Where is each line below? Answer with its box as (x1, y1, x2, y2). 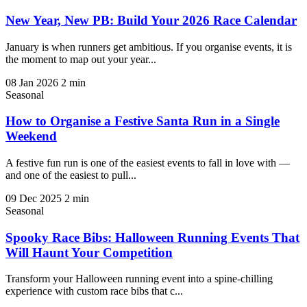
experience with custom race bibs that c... (5, 285, 183, 297)
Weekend (5, 129, 57, 144)
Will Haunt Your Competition (5, 245, 173, 260)
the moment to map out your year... (5, 53, 156, 65)
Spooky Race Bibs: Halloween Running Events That (5, 230, 299, 245)
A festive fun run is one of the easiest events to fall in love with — (5, 157, 290, 169)
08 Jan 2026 (5, 76, 58, 88)
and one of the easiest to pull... (5, 169, 136, 182)
